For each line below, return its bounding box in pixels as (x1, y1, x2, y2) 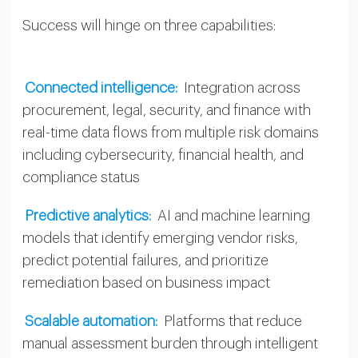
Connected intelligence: (25, 80, 178, 95)
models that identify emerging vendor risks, (22, 230, 298, 245)
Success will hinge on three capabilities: (22, 18, 276, 33)
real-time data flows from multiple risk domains (22, 125, 319, 140)
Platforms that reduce (163, 313, 302, 328)
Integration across (180, 80, 300, 95)
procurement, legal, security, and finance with (22, 102, 311, 117)
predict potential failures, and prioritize (22, 253, 268, 268)
